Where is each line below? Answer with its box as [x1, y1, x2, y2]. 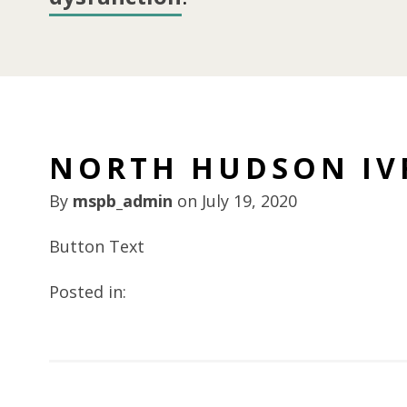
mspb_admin [72, 190, 173, 213]
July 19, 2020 [201, 190, 297, 213]
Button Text [48, 235, 144, 258]
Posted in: [48, 281, 126, 303]
